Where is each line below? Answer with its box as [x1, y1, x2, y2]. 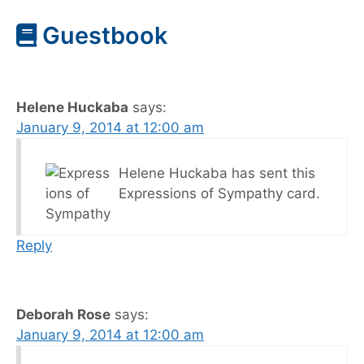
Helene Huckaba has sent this [119, 164, 315, 181]
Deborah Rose [16, 305, 110, 323]
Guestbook [37, 20, 167, 50]
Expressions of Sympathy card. [119, 184, 320, 201]
